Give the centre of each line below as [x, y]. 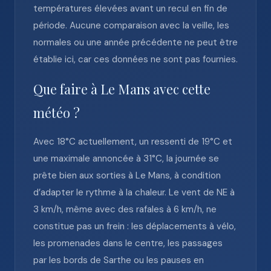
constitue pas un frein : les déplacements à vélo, [135, 226]
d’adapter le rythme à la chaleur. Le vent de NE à [134, 192]
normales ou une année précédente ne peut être [135, 42]
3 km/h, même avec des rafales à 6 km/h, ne [125, 209]
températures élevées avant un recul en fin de [130, 8]
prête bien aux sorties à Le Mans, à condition [127, 175]
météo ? [57, 113]
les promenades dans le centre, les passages [128, 243]
